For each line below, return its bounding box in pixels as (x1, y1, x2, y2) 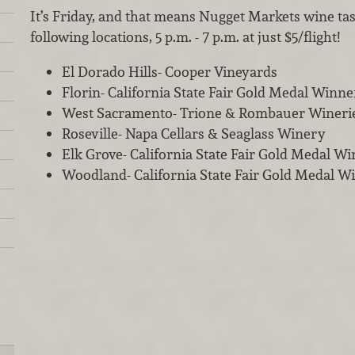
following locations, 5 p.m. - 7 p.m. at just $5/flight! (29, 28, 340, 47)
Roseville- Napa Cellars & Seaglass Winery (61, 124, 326, 143)
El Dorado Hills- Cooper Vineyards (61, 62, 277, 81)
